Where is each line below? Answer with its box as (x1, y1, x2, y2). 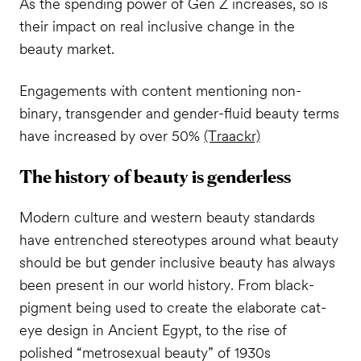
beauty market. (19, 40, 114, 58)
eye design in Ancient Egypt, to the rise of (19, 321, 287, 338)
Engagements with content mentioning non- (19, 81, 301, 99)
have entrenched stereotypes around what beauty (19, 230, 338, 248)
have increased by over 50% (19, 127, 204, 144)
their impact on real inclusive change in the (19, 18, 295, 35)
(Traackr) (203, 127, 260, 144)
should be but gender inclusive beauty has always (19, 253, 335, 271)
